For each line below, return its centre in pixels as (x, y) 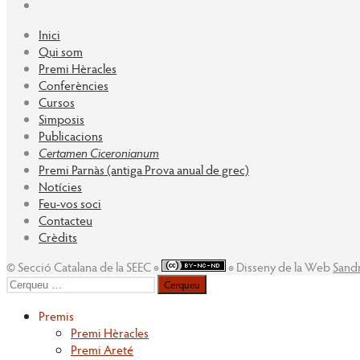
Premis (56, 315)
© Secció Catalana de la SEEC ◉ (84, 266)
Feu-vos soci (70, 202)
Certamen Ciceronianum (99, 152)
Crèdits (58, 236)
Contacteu (65, 219)
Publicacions (71, 135)
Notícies (60, 186)
